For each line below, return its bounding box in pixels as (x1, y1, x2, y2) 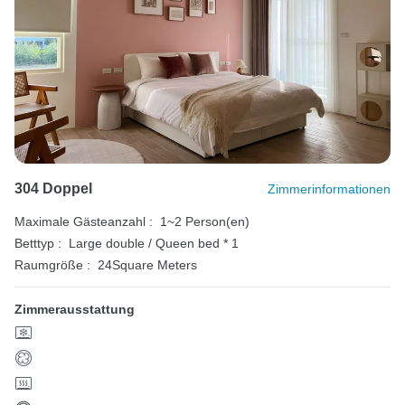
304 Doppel (14, 181, 92, 197)
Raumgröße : (14, 258, 90, 273)
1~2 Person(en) (160, 214, 250, 230)
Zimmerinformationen (268, 182, 391, 197)
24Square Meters (98, 258, 197, 273)
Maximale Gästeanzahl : (14, 214, 153, 230)
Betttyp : (14, 236, 61, 251)
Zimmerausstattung (14, 302, 135, 317)
